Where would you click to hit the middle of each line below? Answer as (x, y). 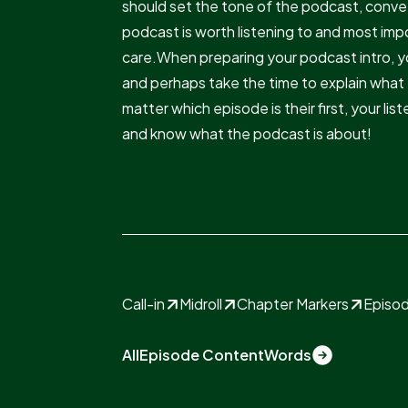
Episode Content (202, 355)
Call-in (144, 304)
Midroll (201, 304)
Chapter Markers (293, 304)
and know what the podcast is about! (247, 134)
